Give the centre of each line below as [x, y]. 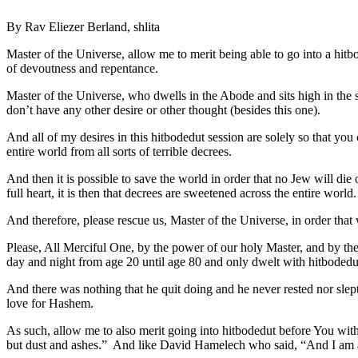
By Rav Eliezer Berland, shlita [83, 26]
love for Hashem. [50, 303]
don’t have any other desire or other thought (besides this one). [163, 109]
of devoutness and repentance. [82, 68]
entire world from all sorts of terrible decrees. [119, 151]
